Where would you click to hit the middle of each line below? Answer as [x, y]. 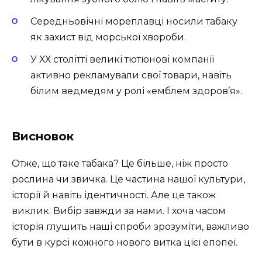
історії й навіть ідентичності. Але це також [114, 195]
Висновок [43, 137]
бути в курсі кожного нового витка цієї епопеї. [125, 243]
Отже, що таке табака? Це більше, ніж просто [120, 164]
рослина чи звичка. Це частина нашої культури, [128, 180]
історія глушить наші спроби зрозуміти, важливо [130, 227]
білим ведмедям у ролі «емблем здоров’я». [136, 91]
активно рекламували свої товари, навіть [131, 75]
